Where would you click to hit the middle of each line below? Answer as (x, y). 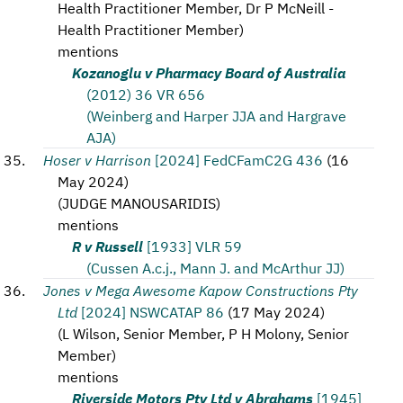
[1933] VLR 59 (194, 246)
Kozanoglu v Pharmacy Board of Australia (209, 72)
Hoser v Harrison (97, 159)
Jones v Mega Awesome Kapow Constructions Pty (201, 290)
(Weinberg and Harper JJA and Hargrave (216, 115)
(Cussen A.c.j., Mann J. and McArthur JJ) (215, 267)
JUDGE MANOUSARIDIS (139, 202)
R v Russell (107, 246)
